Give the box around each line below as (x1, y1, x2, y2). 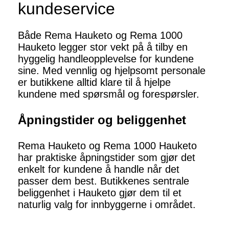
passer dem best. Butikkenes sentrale (18, 175, 189, 187)
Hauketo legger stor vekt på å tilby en (18, 41, 188, 53)
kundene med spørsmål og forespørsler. (18, 88, 199, 100)
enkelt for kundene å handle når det (18, 164, 179, 175)
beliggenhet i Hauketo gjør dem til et (18, 187, 181, 199)
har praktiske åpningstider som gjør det (18, 152, 195, 164)
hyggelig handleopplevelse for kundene (18, 53, 194, 65)
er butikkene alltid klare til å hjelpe (18, 77, 171, 88)
